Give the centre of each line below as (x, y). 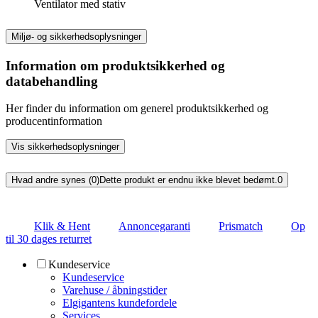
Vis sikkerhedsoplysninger (65, 147)
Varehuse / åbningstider (115, 290)
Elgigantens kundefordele (120, 303)
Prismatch (241, 226)
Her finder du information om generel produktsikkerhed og (137, 109)
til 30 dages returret (49, 239)
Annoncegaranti (154, 226)
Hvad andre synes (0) (55, 180)
